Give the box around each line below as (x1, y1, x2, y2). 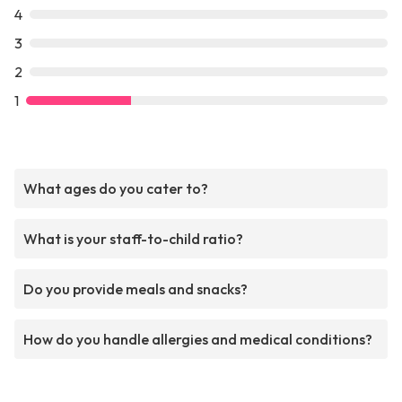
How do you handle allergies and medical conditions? (23, 330, 372, 349)
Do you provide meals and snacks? (23, 280, 248, 299)
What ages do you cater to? (23, 179, 208, 198)
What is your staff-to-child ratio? (23, 230, 243, 249)
